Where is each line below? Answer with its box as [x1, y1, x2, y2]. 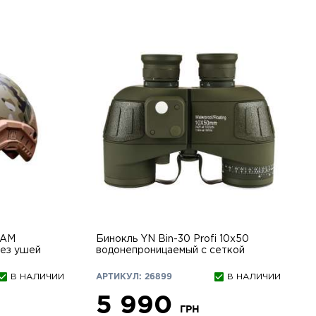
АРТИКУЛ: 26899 [95, 272, 172, 281]
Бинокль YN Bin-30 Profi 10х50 [95, 234, 249, 243]
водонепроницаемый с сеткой [95, 245, 245, 255]
